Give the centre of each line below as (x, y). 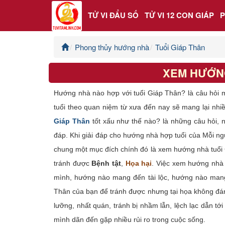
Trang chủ (28, 53)
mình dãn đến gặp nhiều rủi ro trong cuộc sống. (130, 219)
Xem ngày (28, 207)
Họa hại (139, 163)
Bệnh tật (106, 163)
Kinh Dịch (28, 155)
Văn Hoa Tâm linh (42, 181)
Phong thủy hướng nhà (112, 47)
